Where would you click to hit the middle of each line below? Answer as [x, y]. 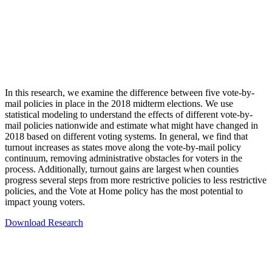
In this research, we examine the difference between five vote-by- [130, 93]
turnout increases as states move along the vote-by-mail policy [123, 148]
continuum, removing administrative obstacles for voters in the [124, 158]
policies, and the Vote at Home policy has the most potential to [124, 191]
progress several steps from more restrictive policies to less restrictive [136, 180]
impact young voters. [45, 202]
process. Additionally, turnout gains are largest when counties [122, 169]
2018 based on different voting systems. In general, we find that [126, 137]
